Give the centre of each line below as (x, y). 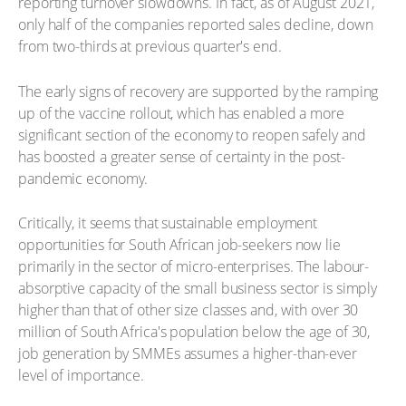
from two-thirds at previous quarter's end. (150, 46)
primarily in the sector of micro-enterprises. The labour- (194, 266)
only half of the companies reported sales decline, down (196, 24)
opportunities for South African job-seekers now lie (179, 245)
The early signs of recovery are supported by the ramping (198, 91)
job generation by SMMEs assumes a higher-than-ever (188, 353)
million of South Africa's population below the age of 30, (194, 332)
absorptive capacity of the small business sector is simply (198, 288)
